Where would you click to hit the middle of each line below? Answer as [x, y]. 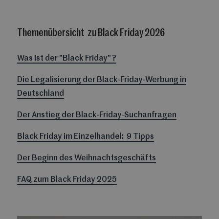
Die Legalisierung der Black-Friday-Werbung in [102, 80]
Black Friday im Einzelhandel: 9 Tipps [86, 137]
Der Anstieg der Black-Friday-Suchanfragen [97, 115]
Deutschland [41, 94]
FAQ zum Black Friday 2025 [67, 180]
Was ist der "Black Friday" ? [67, 58]
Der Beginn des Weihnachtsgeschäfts [87, 158]
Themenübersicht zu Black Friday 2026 [92, 33]
